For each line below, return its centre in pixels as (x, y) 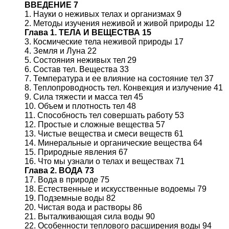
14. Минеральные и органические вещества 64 (113, 143)
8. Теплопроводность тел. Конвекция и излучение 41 (124, 88)
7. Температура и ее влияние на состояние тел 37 (119, 78)
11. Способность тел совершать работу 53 (104, 115)
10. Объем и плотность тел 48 (80, 106)
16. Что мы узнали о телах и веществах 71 (105, 161)
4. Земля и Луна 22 (61, 51)
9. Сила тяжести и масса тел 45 (84, 97)
